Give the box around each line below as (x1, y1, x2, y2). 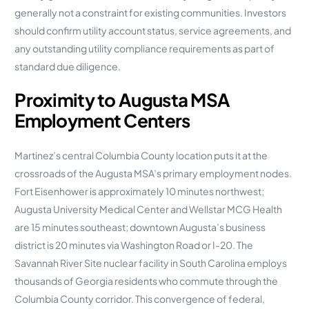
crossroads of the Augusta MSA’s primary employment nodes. (14, 166, 292, 179)
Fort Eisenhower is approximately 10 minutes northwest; (14, 184, 265, 197)
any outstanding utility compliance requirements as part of (14, 41, 275, 54)
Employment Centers (14, 109, 190, 132)
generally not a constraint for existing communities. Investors (14, 6, 287, 19)
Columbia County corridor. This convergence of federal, (14, 292, 266, 305)
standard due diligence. (14, 59, 121, 72)
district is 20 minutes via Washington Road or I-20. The (14, 238, 254, 251)
